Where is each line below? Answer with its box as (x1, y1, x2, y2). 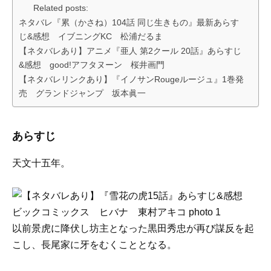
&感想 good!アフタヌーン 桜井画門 (19, 59, 165, 70)
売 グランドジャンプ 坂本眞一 (19, 88, 146, 98)
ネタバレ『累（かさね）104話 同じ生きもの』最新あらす (19, 17, 239, 27)
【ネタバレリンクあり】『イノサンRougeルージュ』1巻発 (19, 74, 244, 84)
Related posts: (33, 3, 88, 13)
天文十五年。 (12, 157, 70, 168)
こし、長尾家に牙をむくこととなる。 (12, 240, 177, 250)
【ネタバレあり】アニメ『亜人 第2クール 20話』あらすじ (19, 45, 241, 56)
